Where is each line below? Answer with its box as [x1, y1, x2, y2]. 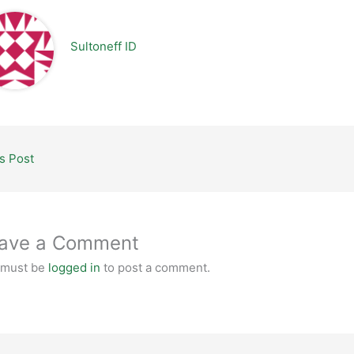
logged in [48, 259, 100, 275]
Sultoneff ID [70, 38, 137, 54]
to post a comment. [100, 259, 210, 275]
